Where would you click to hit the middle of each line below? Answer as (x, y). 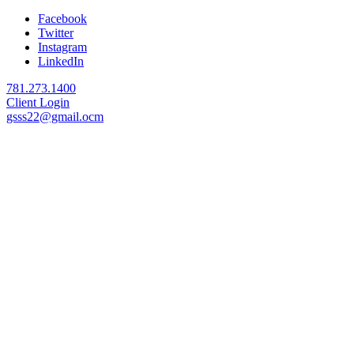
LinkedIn (61, 61)
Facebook (62, 19)
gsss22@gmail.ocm (55, 117)
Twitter (56, 33)
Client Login (38, 102)
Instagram (62, 47)
